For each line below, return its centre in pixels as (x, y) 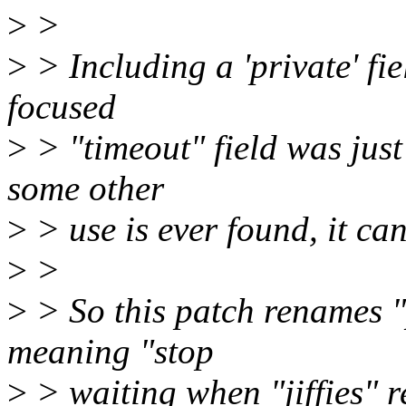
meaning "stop (111, 352)
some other (86, 188)
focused (62, 107)
